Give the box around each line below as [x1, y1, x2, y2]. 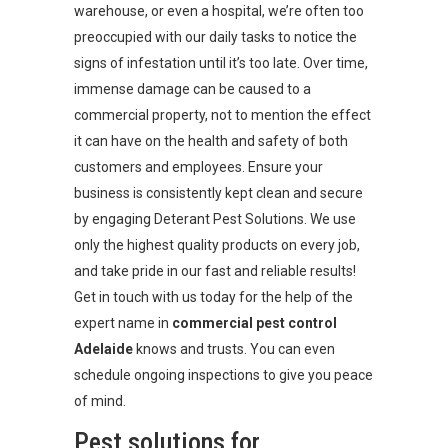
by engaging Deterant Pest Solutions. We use [74, 211, 356, 227]
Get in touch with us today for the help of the [74, 289, 353, 305]
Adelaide [74, 341, 133, 357]
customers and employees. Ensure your [74, 159, 323, 175]
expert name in [74, 315, 172, 331]
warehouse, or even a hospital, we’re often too [74, 3, 364, 19]
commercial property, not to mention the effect [74, 107, 371, 123]
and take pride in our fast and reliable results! [74, 263, 356, 279]
